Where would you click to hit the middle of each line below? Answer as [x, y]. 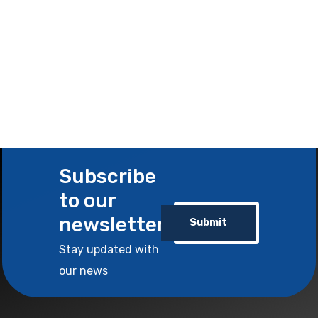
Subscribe [108, 176]
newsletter [112, 224]
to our [87, 200]
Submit [208, 223]
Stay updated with [109, 249]
